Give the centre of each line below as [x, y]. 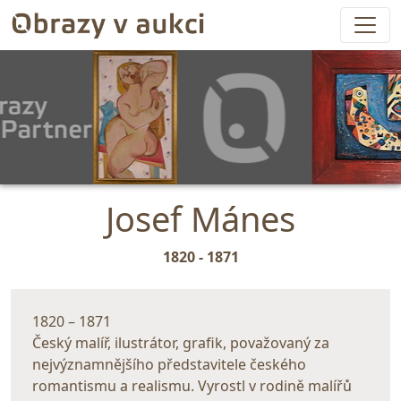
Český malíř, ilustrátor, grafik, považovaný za [181, 343]
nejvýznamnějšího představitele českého [169, 364]
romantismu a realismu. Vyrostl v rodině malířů [192, 386]
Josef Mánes [200, 218]
